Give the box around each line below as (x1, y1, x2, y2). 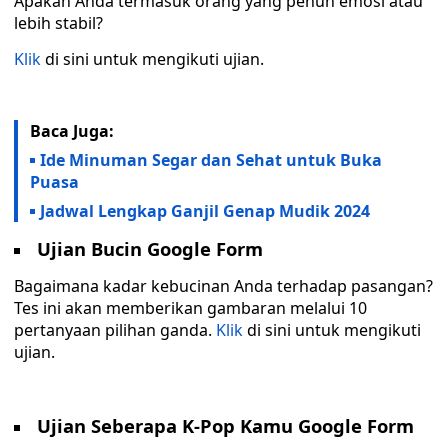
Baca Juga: (30, 120, 114, 142)
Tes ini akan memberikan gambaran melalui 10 (14, 297, 367, 319)
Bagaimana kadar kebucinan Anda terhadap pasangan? (14, 275, 433, 297)
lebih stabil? (14, 12, 103, 34)
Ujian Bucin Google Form (37, 236, 263, 261)
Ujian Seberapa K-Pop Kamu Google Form (37, 413, 414, 438)
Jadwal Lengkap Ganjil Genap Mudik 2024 (40, 200, 370, 222)
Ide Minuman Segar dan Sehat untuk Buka (40, 149, 382, 171)
